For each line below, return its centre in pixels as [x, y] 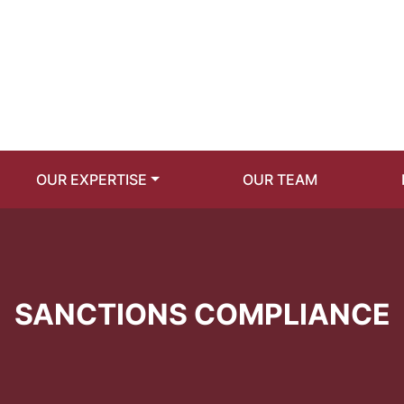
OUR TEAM [280, 179]
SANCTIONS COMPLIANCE [202, 314]
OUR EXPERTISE [92, 179]
